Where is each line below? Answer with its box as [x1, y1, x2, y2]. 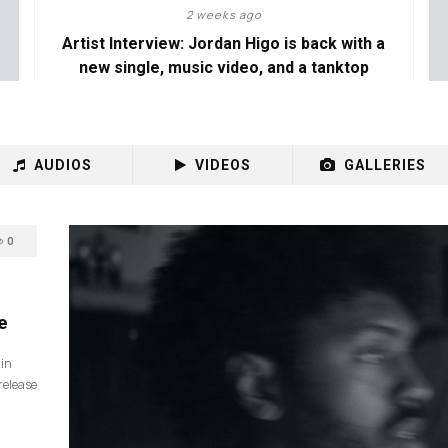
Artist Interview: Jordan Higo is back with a [62, 34, 386, 53]
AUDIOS [34, 157, 93, 173]
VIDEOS [194, 157, 251, 173]
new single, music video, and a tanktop [78, 58, 369, 77]
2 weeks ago [185, 7, 262, 22]
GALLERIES [343, 157, 426, 173]
